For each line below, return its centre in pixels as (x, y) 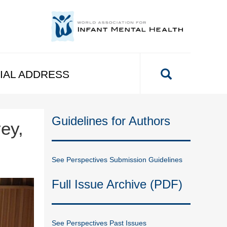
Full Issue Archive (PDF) (117, 184)
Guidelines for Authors (111, 121)
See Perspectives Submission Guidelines (117, 159)
